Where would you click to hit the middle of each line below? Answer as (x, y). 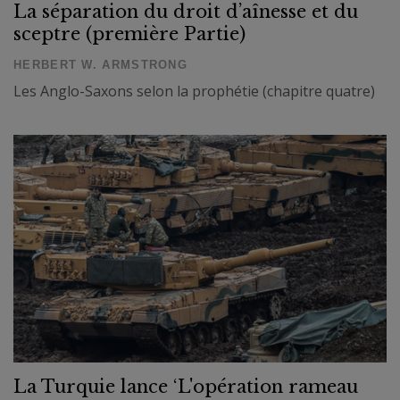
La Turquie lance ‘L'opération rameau (186, 387)
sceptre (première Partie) (129, 34)
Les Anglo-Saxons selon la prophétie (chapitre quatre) (194, 92)
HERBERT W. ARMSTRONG (100, 65)
